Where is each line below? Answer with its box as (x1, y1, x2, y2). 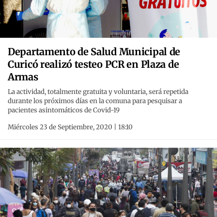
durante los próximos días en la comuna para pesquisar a (8, 97, 182, 106)
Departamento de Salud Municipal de (8, 46, 181, 58)
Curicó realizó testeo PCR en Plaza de (8, 58, 179, 71)
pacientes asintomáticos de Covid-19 (8, 106, 120, 115)
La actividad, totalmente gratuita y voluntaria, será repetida (8, 88, 188, 96)
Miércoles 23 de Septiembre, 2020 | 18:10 (8, 123, 133, 132)
